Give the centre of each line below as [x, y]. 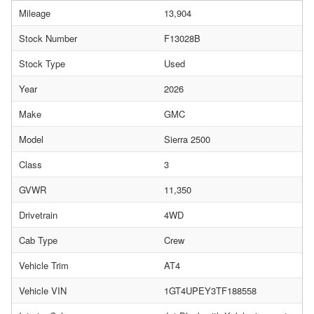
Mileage [35, 13]
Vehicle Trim [44, 265]
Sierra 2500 [187, 139]
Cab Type [38, 240]
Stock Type [42, 63]
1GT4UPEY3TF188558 [210, 291]
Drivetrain [38, 215]
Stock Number [48, 38]
